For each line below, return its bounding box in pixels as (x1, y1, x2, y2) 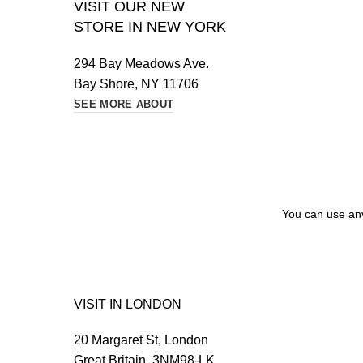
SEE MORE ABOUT (74, 97, 174, 110)
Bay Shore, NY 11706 (74, 77, 199, 91)
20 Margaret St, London (74, 333, 208, 347)
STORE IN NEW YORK (74, 19, 226, 35)
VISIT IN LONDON (74, 297, 181, 311)
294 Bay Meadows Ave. (74, 57, 209, 70)
